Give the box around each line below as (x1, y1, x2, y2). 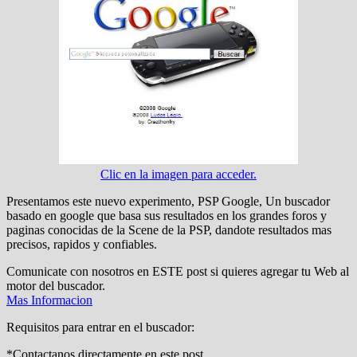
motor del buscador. (6, 278, 105, 292)
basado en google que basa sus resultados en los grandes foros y (6, 208, 327, 222)
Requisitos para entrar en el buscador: (6, 320, 194, 334)
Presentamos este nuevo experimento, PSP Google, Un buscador (6, 194, 330, 208)
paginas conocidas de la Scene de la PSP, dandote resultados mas (6, 222, 331, 237)
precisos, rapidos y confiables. (6, 237, 157, 251)
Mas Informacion (6, 292, 92, 307)
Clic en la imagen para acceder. (100, 167, 257, 181)
